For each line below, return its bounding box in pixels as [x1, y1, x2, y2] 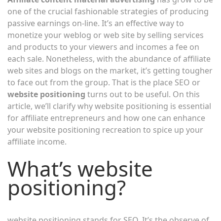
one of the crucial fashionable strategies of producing [7, 6, 209, 17]
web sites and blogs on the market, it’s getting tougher [7, 65, 213, 76]
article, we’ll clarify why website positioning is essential [7, 101, 211, 111]
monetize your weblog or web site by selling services [7, 30, 204, 40]
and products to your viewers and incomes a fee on [7, 41, 199, 52]
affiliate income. [7, 136, 67, 147]
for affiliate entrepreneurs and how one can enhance [7, 112, 205, 123]
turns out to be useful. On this [85, 89, 200, 100]
